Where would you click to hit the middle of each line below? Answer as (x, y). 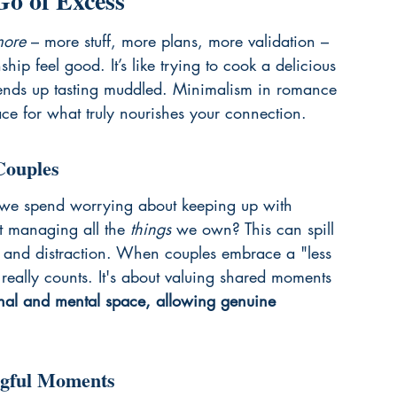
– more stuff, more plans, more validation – (180, 41)
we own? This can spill (255, 229)
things (151, 229)
